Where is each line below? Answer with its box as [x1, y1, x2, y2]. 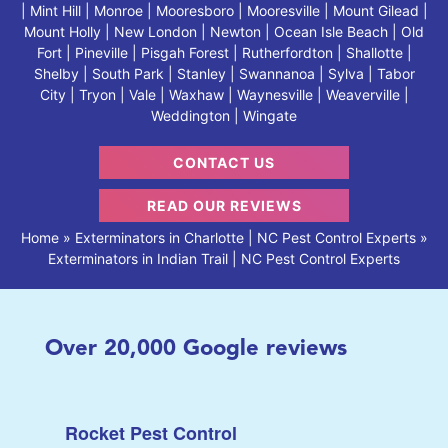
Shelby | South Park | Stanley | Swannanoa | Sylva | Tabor [33, 64, 415, 82]
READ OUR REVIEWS [146, 196, 302, 214]
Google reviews [175, 338, 347, 361]
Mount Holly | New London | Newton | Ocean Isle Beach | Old [24, 22, 424, 40]
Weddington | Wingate [151, 106, 297, 124]
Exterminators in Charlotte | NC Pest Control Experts [74, 228, 416, 246]
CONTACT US [173, 153, 275, 171]
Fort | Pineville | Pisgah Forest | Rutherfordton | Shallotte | [36, 43, 412, 61]
